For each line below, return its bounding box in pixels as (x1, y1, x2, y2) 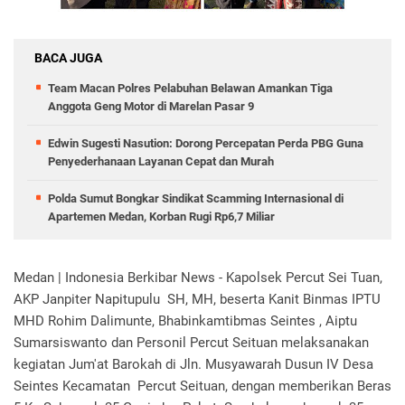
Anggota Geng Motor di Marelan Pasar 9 (48, 99, 254, 113)
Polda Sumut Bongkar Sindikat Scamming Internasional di (48, 192, 344, 205)
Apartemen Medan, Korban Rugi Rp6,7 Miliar (48, 210, 275, 223)
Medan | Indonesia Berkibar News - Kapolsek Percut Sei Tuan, (14, 269, 382, 286)
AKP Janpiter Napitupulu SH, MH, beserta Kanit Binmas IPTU (14, 291, 381, 307)
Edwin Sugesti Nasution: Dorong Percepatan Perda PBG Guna (48, 137, 363, 150)
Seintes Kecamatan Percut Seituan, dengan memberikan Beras (14, 378, 391, 394)
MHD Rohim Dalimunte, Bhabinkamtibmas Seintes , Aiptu (14, 313, 357, 329)
